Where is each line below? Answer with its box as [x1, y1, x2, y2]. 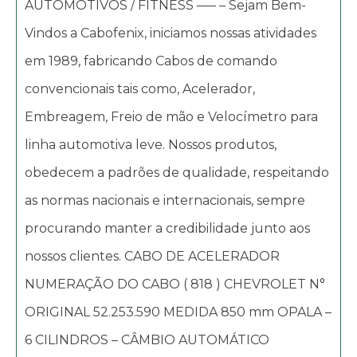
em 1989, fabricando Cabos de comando [25, 53, 277, 69]
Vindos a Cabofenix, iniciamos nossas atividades [25, 25, 316, 41]
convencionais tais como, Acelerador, [25, 80, 255, 96]
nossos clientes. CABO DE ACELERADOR [25, 248, 280, 264]
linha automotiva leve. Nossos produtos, [25, 136, 277, 152]
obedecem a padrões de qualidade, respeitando [25, 164, 329, 180]
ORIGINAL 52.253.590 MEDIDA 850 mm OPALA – [25, 304, 331, 320]
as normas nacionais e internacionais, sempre [25, 192, 305, 208]
